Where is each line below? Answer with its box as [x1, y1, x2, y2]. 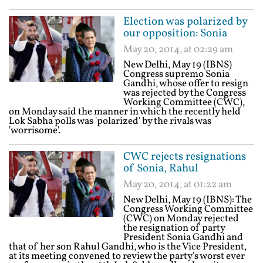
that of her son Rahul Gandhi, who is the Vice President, [9, 240, 247, 254]
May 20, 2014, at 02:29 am [123, 43, 233, 56]
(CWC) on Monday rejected [123, 212, 239, 225]
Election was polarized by [123, 14, 247, 29]
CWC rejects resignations [123, 149, 246, 164]
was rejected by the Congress [123, 86, 246, 100]
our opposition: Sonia [123, 26, 227, 41]
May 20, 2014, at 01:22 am [123, 178, 232, 191]
